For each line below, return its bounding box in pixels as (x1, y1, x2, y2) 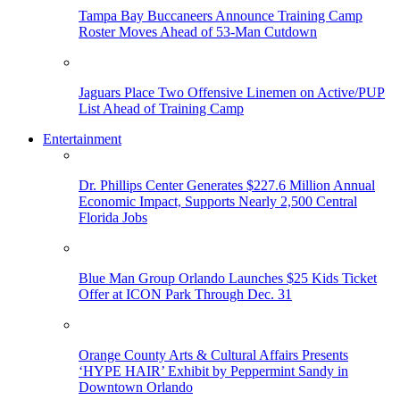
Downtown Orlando (79, 379, 193, 395)
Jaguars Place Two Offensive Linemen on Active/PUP (79, 84, 385, 100)
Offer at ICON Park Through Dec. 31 (79, 286, 292, 302)
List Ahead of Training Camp (79, 100, 244, 116)
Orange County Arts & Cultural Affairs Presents (79, 346, 348, 362)
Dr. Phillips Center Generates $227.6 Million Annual (79, 177, 375, 193)
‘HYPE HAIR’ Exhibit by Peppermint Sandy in (79, 362, 348, 379)
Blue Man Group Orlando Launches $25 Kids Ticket (79, 270, 377, 286)
